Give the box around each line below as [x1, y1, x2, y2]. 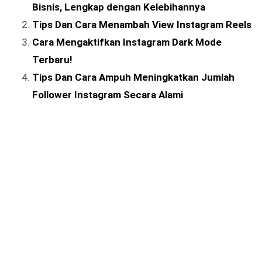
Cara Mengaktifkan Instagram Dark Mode [32, 36, 222, 49]
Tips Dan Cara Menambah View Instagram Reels [32, 19, 251, 31]
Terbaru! [32, 54, 73, 66]
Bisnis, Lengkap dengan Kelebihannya [32, 1, 205, 13]
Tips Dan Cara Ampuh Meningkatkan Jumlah [32, 71, 235, 84]
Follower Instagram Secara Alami [32, 89, 183, 101]
